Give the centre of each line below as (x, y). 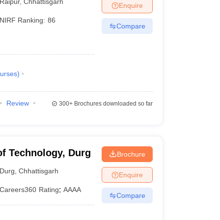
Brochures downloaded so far (112, 104)
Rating (49, 190)
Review (17, 103)
